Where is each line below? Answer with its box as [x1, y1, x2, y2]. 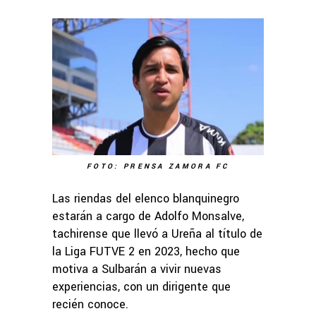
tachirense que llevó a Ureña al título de [52, 226, 262, 243]
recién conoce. [52, 296, 128, 313]
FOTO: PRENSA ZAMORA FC [87, 162, 229, 172]
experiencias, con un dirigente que [52, 279, 231, 296]
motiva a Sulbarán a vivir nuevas [52, 261, 221, 278]
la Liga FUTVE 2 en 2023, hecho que [52, 243, 240, 260]
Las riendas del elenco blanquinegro [52, 190, 239, 207]
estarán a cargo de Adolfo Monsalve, [52, 208, 244, 225]
